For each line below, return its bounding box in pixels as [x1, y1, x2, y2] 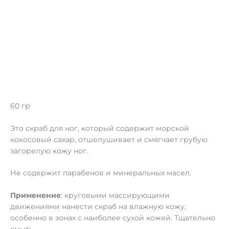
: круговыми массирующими [61, 191, 170, 200]
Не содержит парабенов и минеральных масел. [10, 169, 191, 177]
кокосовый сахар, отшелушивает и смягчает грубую [10, 135, 208, 144]
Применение [10, 191, 61, 200]
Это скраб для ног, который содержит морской [10, 124, 189, 132]
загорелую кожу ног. [10, 146, 88, 155]
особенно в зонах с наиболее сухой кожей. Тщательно [10, 214, 215, 222]
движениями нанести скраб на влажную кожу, [10, 202, 186, 211]
